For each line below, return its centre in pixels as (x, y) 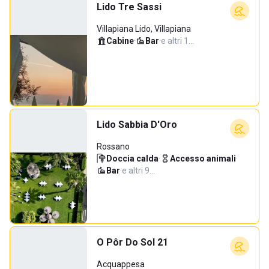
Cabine (120, 41)
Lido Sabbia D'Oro (137, 125)
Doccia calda (132, 159)
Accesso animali (203, 159)
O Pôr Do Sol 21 (132, 242)
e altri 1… (177, 41)
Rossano (113, 147)
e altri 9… (138, 171)
